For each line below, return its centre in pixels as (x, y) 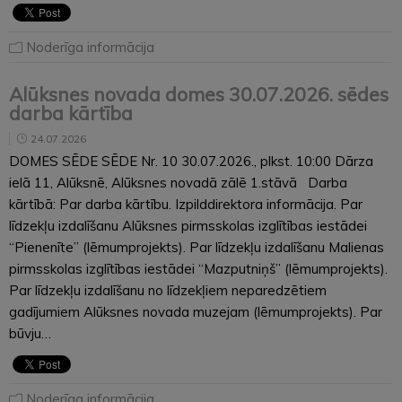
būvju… (30, 333)
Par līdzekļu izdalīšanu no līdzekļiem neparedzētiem (168, 290)
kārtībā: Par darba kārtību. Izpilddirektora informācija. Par (186, 204)
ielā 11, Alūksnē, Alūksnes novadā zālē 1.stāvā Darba (178, 182)
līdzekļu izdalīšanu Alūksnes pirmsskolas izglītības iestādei (188, 225)
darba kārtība (71, 113)
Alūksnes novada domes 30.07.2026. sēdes (199, 94)
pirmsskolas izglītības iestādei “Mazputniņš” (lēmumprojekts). (198, 268)
